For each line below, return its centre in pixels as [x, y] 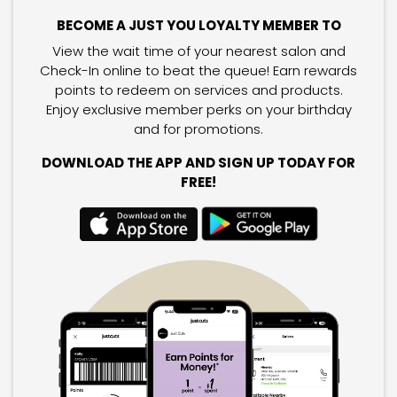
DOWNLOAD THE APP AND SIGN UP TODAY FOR [198, 163]
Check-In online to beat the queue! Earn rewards [198, 71]
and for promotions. [198, 129]
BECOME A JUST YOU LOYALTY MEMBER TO [198, 25]
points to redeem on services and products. [198, 90]
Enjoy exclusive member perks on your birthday [198, 110]
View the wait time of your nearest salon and [198, 51]
